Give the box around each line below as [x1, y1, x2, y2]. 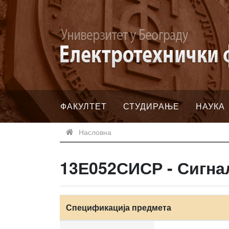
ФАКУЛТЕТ [60, 100, 107, 112]
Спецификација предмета [66, 201, 171, 213]
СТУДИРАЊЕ [123, 100, 179, 112]
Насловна [79, 127, 111, 137]
